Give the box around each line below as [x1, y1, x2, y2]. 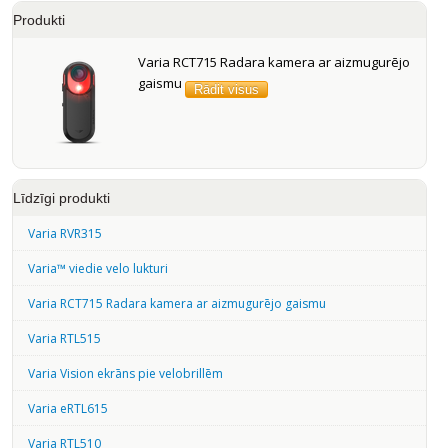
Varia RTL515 [27, 329, 101, 347]
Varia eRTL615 [27, 399, 108, 417]
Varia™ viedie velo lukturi [27, 259, 168, 277]
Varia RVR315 [27, 224, 102, 242]
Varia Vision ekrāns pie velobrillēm [27, 364, 223, 382]
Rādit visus [193, 81, 259, 97]
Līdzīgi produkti [12, 189, 110, 206]
